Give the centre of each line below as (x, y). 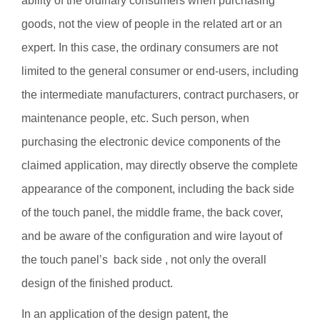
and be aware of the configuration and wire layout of (152, 236)
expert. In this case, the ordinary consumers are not (150, 47)
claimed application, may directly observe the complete (160, 165)
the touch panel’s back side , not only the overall (144, 260)
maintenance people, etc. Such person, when (135, 118)
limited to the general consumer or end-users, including (160, 71)
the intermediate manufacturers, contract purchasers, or (160, 95)
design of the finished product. (99, 283)
